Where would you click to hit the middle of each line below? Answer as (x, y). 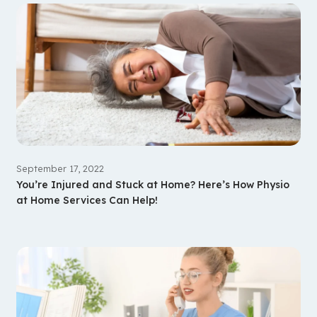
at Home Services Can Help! (87, 200)
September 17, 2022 (60, 168)
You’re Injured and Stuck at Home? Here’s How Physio (152, 184)
